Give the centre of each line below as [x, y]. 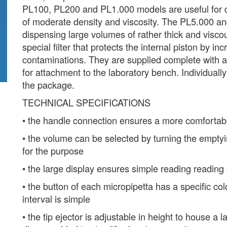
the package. [48, 85]
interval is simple [56, 199]
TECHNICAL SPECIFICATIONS [86, 102]
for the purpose [53, 150]
